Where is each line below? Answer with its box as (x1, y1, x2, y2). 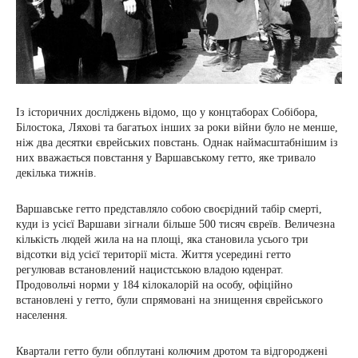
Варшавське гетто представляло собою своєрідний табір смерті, (16, 203, 322, 216)
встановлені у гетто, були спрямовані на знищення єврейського (16, 294, 323, 307)
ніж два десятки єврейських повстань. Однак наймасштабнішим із (16, 137, 338, 149)
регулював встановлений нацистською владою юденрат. (16, 264, 284, 276)
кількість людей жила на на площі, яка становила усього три (16, 233, 308, 246)
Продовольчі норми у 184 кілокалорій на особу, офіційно (16, 279, 292, 292)
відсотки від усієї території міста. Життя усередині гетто (16, 249, 291, 261)
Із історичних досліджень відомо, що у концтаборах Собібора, (16, 106, 318, 119)
